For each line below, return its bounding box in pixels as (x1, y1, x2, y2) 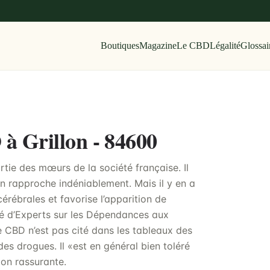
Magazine (139, 40, 177, 51)
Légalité (209, 40, 240, 51)
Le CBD (176, 40, 210, 51)
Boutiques (100, 40, 139, 51)
